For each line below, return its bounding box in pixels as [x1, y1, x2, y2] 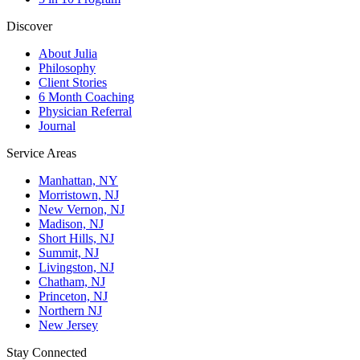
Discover [6, 18, 52, 33]
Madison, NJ [39, 216, 104, 231]
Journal [39, 118, 76, 133]
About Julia [39, 46, 97, 60]
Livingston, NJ [39, 260, 114, 274]
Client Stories [39, 75, 107, 89]
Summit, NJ [39, 245, 99, 260]
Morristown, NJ [39, 187, 119, 202]
